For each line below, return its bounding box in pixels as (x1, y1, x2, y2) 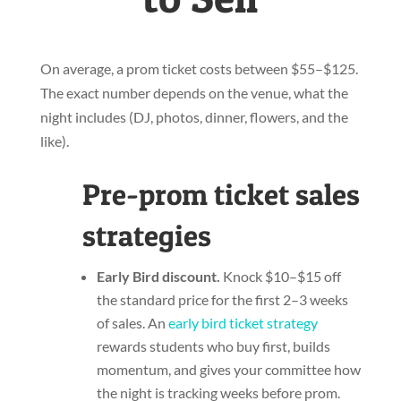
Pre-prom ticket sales (81, 176, 360, 213)
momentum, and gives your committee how (96, 361, 361, 379)
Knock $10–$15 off (219, 268, 341, 286)
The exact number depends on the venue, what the (39, 84, 348, 102)
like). (39, 132, 69, 150)
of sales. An (96, 314, 168, 332)
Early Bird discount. (96, 268, 220, 286)
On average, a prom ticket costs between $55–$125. (39, 60, 358, 78)
